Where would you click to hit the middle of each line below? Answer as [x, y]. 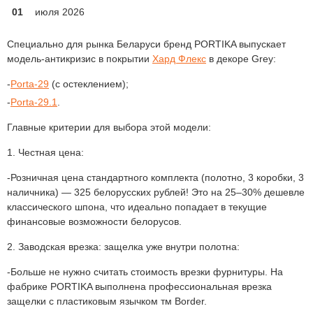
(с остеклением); [89, 84]
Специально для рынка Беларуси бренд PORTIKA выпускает [146, 44]
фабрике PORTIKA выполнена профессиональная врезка [139, 286]
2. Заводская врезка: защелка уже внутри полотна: [123, 247]
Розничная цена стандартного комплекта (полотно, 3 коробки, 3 [157, 177]
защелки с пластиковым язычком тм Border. [107, 301]
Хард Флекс [179, 59]
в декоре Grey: [241, 59]
